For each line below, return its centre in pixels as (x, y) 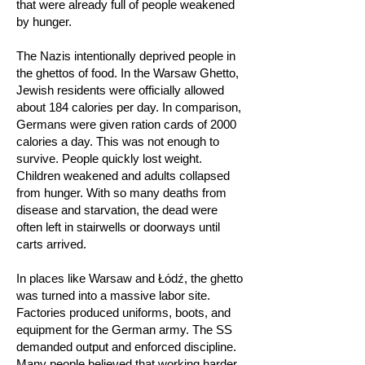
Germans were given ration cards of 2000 (126, 124)
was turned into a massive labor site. (113, 295)
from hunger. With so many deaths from (121, 193)
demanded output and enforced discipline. (126, 347)
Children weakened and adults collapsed (123, 176)
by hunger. (44, 22)
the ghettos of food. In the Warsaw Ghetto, (128, 73)
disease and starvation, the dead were (117, 210)
